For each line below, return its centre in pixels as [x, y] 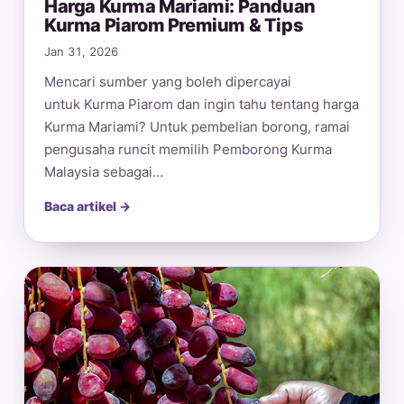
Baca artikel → [87, 206]
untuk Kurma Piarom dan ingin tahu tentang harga [202, 104]
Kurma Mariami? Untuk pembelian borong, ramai [197, 127]
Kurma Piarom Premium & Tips [174, 25]
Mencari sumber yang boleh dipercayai [168, 82]
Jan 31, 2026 [81, 52]
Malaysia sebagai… [104, 172]
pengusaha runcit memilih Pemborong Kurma [188, 149]
